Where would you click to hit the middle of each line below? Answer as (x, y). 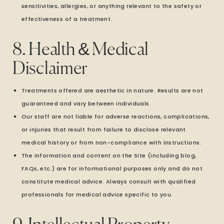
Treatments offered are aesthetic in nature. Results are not (112, 90)
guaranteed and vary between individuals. (86, 103)
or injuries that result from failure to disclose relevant (104, 129)
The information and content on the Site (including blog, (109, 155)
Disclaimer (50, 69)
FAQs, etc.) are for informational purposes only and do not (112, 168)
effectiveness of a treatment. (67, 19)
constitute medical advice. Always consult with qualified (109, 181)
